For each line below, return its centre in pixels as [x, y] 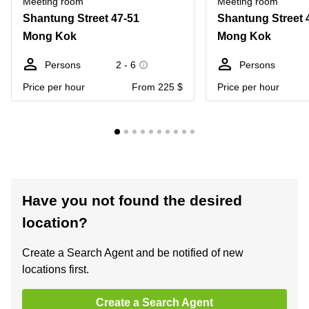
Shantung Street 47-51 [81, 18]
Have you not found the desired [132, 200]
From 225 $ [157, 87]
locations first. [56, 269]
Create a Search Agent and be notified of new [133, 253]
